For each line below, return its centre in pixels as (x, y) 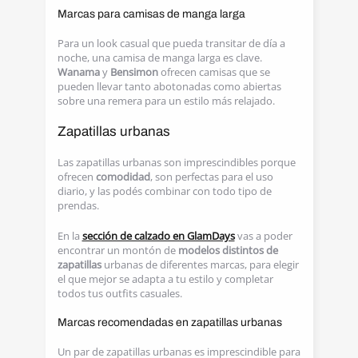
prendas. (78, 205)
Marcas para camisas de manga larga (151, 14)
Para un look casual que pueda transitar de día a (171, 43)
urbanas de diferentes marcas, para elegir (200, 265)
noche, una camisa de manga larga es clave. (159, 58)
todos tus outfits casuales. (119, 293)
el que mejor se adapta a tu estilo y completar (165, 279)
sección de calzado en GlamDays (158, 236)
